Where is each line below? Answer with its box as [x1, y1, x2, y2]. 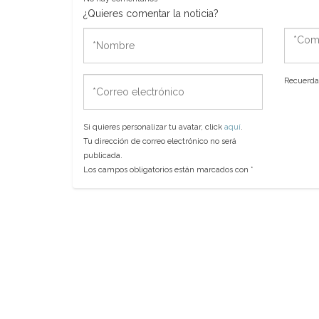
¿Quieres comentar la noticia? [83, 8, 219, 19]
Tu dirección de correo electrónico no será [83, 137, 236, 146]
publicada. [83, 151, 122, 160]
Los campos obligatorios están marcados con [83, 165, 251, 174]
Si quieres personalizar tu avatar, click [83, 122, 224, 132]
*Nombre [83, 28, 128, 40]
